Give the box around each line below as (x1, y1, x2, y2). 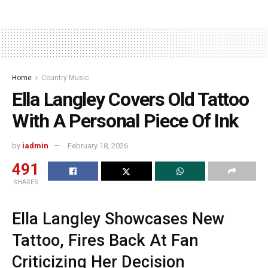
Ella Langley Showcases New (12, 209, 224, 229)
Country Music (41, 74, 89, 83)
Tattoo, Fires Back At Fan (12, 230, 199, 250)
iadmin (22, 141, 48, 150)
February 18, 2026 (68, 141, 128, 150)
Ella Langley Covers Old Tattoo (12, 88, 249, 111)
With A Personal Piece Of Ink (12, 109, 239, 133)
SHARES (13, 178, 38, 186)
